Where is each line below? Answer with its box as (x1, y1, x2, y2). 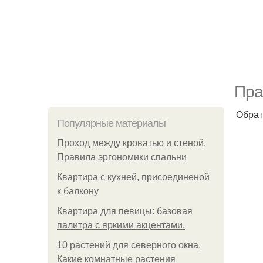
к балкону (57, 186, 99, 196)
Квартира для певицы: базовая (57, 206, 193, 216)
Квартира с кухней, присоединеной (57, 172, 210, 182)
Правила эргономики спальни (57, 152, 187, 162)
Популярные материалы (57, 117, 166, 129)
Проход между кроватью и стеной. (57, 138, 206, 148)
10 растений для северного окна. (57, 240, 201, 250)
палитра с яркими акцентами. (57, 220, 185, 230)
